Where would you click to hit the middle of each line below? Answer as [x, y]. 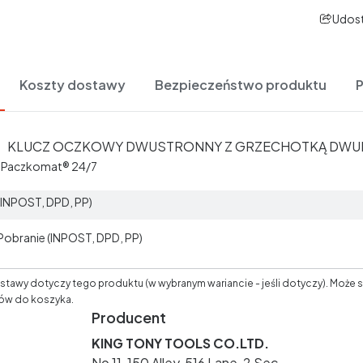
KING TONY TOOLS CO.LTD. [180, 343]
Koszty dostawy [73, 85]
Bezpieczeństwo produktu [241, 85]
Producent [129, 317]
